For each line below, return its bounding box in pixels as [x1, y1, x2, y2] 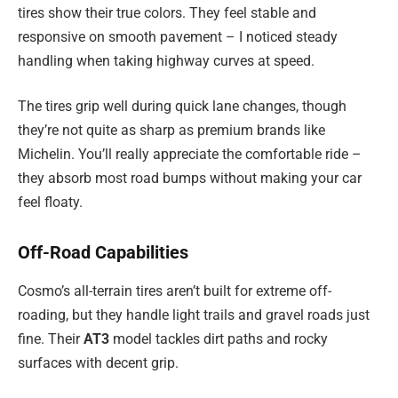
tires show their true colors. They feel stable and [18, 4, 316, 21]
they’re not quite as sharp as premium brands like [18, 122, 325, 139]
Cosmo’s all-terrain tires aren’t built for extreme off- [18, 283, 331, 300]
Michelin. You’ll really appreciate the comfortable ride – [18, 146, 362, 163]
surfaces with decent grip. [18, 354, 179, 372]
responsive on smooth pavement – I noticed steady [18, 28, 338, 45]
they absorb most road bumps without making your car [18, 170, 362, 187]
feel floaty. [18, 194, 83, 211]
